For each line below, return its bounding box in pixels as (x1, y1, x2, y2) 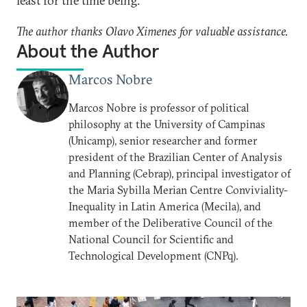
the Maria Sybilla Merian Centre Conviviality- (69, 183, 288, 197)
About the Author (16, 39, 159, 64)
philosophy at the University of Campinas (69, 117, 265, 132)
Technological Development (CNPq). (69, 249, 238, 263)
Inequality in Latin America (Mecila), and (69, 199, 261, 214)
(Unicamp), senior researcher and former (69, 134, 257, 148)
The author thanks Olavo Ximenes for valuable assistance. (16, 23, 288, 40)
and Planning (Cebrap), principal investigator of (69, 167, 291, 181)
